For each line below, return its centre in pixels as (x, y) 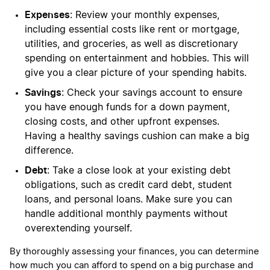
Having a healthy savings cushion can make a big (137, 136)
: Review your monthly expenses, (145, 15)
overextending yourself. (78, 228)
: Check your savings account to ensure (152, 93)
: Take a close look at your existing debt (139, 170)
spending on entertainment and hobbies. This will (137, 58)
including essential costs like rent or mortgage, (132, 29)
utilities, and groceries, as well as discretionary (131, 44)
